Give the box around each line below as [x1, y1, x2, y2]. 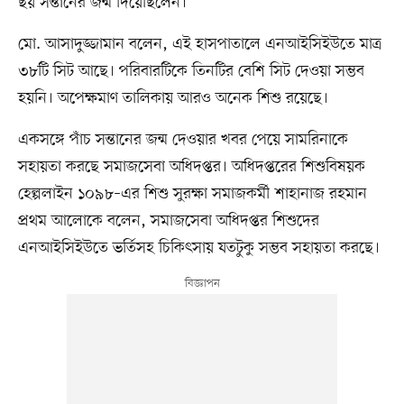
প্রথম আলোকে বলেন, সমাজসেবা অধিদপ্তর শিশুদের [17, 210, 319, 233]
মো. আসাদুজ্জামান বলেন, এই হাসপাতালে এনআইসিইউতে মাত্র [17, 33, 381, 56]
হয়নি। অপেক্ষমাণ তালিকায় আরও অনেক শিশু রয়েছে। [17, 87, 328, 110]
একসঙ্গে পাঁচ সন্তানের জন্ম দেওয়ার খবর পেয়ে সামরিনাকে [17, 129, 348, 151]
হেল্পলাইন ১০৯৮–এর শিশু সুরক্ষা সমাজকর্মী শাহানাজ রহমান [17, 183, 367, 206]
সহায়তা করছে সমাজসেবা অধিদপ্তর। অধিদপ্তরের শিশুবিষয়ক [17, 156, 365, 179]
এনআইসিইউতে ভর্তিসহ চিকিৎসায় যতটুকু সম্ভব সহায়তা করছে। [17, 237, 380, 260]
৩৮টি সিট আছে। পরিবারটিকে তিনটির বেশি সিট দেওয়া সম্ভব [17, 60, 364, 83]
